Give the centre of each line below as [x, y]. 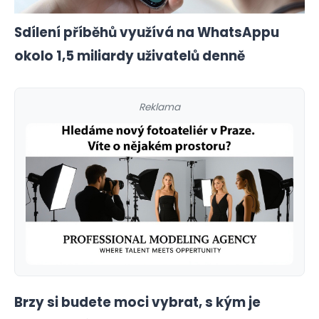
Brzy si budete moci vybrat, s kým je [137, 302]
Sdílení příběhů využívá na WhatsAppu [147, 33]
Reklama [159, 107]
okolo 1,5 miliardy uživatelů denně [130, 56]
